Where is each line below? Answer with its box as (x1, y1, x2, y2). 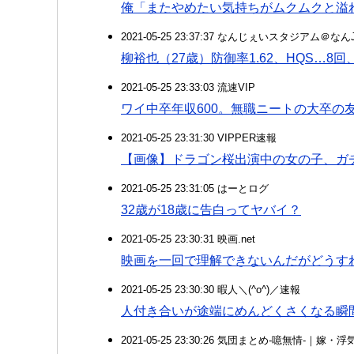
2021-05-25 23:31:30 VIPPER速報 (121, 132, 277, 144)
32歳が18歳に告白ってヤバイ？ (121, 203, 301, 217)
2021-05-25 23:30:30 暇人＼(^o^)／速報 (121, 284, 300, 296)
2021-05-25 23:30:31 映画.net (121, 233, 255, 245)
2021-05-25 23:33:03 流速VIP (121, 81, 255, 93)
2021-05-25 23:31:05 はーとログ (121, 183, 269, 194)
